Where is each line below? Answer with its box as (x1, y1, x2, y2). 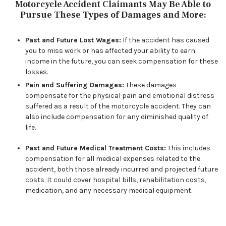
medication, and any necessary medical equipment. (25, 186, 192, 195)
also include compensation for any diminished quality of (25, 112, 208, 121)
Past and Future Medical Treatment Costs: (25, 144, 166, 152)
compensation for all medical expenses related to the (25, 154, 200, 163)
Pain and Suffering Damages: (25, 81, 124, 89)
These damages (124, 81, 177, 89)
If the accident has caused (121, 36, 209, 44)
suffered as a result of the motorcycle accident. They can (25, 102, 211, 110)
